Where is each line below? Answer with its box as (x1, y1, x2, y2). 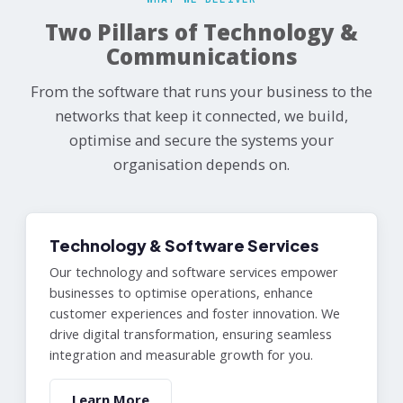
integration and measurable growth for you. (49, 346, 313, 363)
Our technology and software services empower (49, 264, 338, 281)
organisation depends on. (113, 154, 290, 175)
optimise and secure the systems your (69, 130, 334, 150)
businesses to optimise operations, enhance (49, 284, 313, 301)
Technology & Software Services (49, 235, 318, 255)
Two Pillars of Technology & (45, 17, 358, 47)
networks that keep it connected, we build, (55, 105, 348, 126)
